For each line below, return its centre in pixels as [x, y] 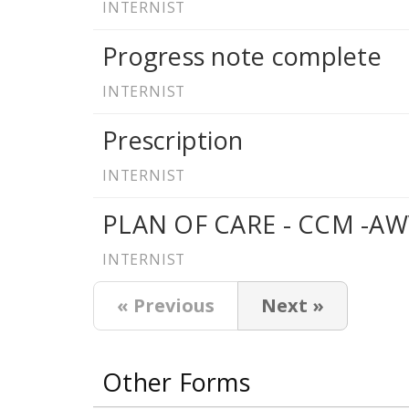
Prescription [173, 141]
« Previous [166, 306]
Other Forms [176, 383]
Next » [293, 306]
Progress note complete [242, 57]
